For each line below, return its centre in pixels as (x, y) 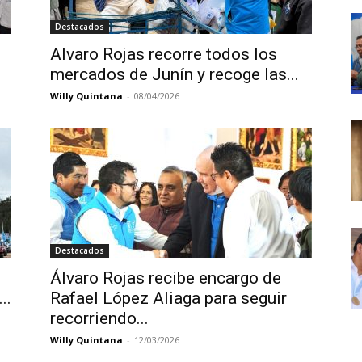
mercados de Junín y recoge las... (175, 74)
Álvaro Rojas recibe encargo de (166, 278)
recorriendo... (99, 318)
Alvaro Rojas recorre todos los (164, 54)
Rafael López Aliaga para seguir (168, 298)
